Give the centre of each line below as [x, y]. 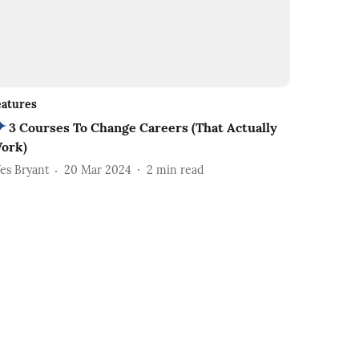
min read [180, 170]
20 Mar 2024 [98, 170]
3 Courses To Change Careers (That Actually [143, 127]
